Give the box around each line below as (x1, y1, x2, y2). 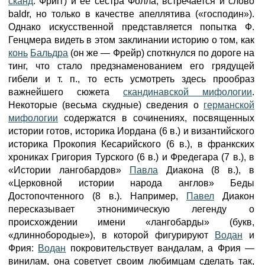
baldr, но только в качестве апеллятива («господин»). (8, 9, 254, 19)
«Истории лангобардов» (8, 165, 130, 175)
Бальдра (30, 48, 69, 58)
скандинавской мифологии (123, 87, 252, 97)
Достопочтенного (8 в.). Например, (8, 191, 186, 201)
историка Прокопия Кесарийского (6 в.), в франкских (8, 139, 254, 149)
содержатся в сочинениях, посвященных (58, 113, 254, 123)
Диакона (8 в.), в (157, 165, 255, 175)
